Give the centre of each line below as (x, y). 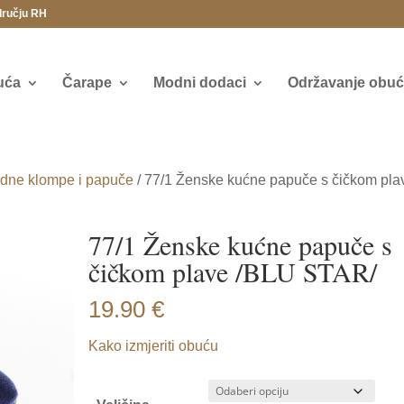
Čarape (87, 83)
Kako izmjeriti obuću (154, 346)
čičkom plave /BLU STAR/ (233, 271)
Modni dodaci (199, 83)
